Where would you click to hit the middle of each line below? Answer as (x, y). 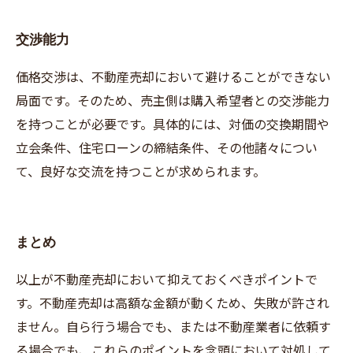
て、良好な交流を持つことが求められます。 (141, 171)
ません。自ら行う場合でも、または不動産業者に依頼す (173, 326)
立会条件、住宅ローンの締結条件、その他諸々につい (167, 147)
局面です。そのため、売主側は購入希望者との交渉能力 (173, 100)
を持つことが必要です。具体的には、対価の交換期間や (173, 124)
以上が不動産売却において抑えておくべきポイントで (167, 279)
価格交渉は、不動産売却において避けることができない (173, 76)
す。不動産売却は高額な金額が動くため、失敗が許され (173, 303)
